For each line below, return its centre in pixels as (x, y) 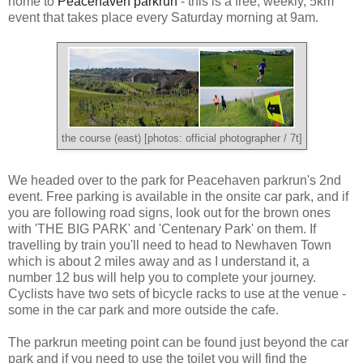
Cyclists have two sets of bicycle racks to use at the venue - (177, 293)
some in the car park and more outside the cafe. (143, 310)
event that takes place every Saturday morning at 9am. (163, 17)
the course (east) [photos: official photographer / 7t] (181, 138)
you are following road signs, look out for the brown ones (169, 212)
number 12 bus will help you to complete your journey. (162, 277)
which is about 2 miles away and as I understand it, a (159, 261)
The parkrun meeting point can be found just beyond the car (178, 342)
